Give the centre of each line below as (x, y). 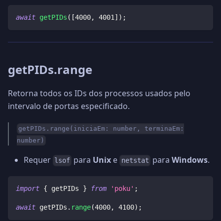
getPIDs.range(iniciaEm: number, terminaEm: (101, 129)
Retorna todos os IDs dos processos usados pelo (99, 93)
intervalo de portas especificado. (69, 106)
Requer (38, 160)
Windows (189, 160)
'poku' (122, 189)
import (28, 189)
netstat (135, 161)
